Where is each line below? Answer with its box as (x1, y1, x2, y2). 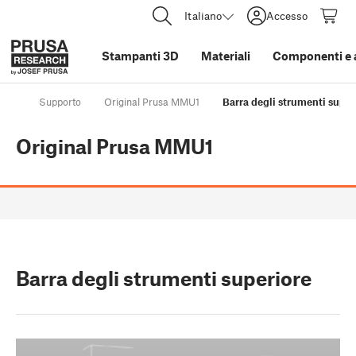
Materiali (201, 48, 250, 63)
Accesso (266, 9, 308, 22)
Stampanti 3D (102, 48, 179, 63)
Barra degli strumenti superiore (16, 266, 311, 291)
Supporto (39, 95, 81, 109)
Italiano (184, 9, 222, 22)
